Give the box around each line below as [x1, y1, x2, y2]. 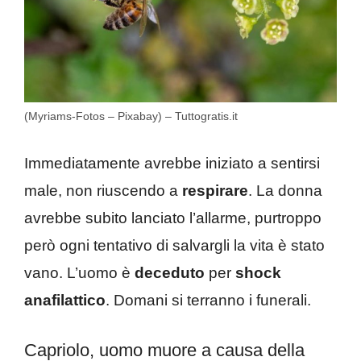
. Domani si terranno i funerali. [106, 291, 311, 309]
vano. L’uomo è [24, 263, 135, 281]
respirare [182, 181, 248, 199]
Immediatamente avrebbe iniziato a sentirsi [24, 154, 320, 172]
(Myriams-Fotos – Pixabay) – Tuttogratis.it [24, 110, 238, 123]
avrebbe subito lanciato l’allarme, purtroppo [24, 209, 322, 226]
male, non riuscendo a [24, 181, 182, 199]
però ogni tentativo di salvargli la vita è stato [24, 236, 325, 254]
